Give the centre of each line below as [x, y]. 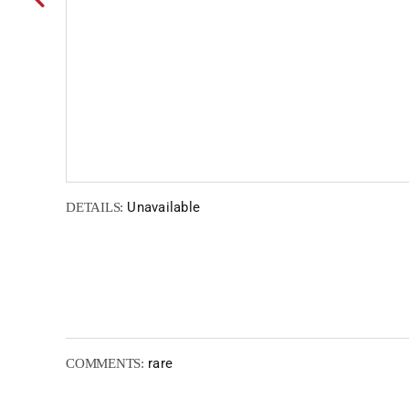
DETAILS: [95, 207]
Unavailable [162, 207]
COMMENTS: [105, 363]
